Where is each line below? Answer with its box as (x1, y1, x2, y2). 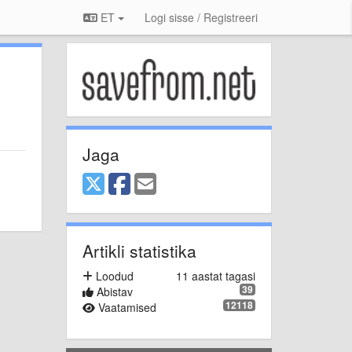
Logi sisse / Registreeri (145, 9, 258, 25)
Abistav (93, 283, 133, 299)
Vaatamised (94, 299, 156, 315)
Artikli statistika (82, 238, 196, 262)
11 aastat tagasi (176, 267, 255, 284)
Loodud (92, 267, 134, 284)
